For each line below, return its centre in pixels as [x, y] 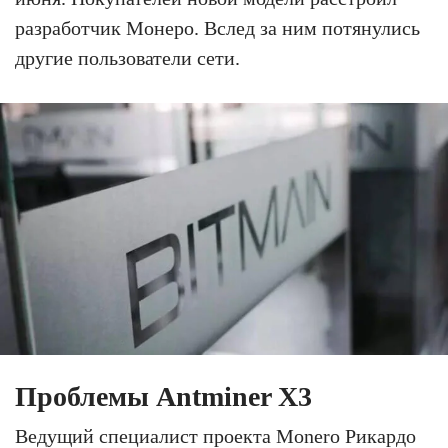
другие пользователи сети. [127, 58]
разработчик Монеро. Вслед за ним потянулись [217, 28]
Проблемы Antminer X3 [163, 396]
